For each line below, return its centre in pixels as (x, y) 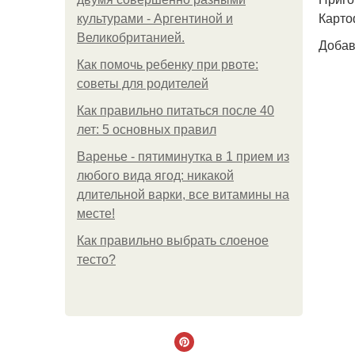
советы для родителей (143, 84)
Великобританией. (131, 38)
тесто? (96, 260)
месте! (96, 214)
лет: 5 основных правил (147, 130)
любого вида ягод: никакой (155, 176)
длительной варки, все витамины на (183, 195)
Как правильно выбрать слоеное (173, 240)
